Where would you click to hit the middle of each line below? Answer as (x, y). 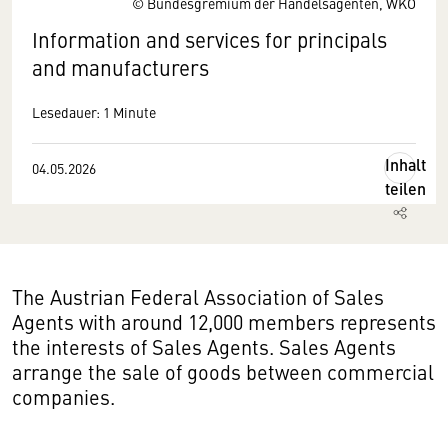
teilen (405, 188)
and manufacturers (120, 67)
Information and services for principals (209, 39)
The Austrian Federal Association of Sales (198, 296)
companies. (66, 396)
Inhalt (405, 164)
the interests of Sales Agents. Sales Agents (204, 346)
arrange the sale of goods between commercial (223, 371)
